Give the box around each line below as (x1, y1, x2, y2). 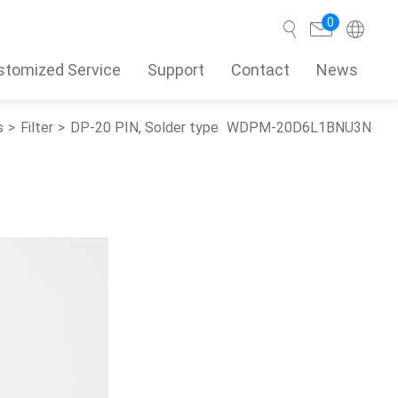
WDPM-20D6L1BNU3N (227, 119, 371, 136)
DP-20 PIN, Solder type (70, 119, 219, 136)
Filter (20, 119, 53, 136)
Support (147, 60, 204, 79)
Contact (231, 60, 290, 79)
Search (209, 130, 260, 149)
